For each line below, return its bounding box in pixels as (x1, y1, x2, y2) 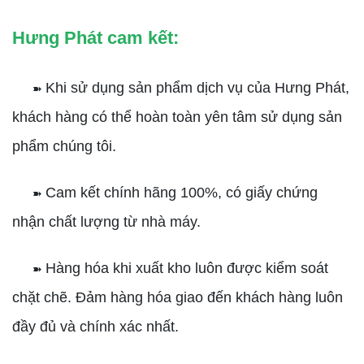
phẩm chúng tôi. (12, 138, 116, 154)
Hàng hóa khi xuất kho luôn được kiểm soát (45, 260, 328, 276)
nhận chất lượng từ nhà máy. (12, 214, 201, 230)
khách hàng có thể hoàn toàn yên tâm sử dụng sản (12, 109, 342, 125)
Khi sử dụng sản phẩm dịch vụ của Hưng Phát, (45, 80, 349, 96)
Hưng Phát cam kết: (12, 28, 179, 48)
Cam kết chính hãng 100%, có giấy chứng (45, 184, 318, 201)
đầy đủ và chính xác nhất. (12, 318, 179, 335)
